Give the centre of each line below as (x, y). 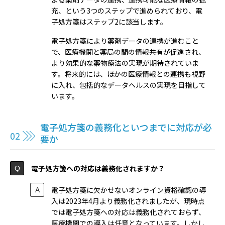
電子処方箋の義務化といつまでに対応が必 (126, 127)
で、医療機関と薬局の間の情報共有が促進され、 (128, 51)
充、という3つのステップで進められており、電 (127, 10)
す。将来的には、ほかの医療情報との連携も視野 (128, 74)
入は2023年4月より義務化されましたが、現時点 (128, 201)
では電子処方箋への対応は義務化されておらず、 (128, 212)
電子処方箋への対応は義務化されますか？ (98, 168)
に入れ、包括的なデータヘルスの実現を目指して (129, 85)
